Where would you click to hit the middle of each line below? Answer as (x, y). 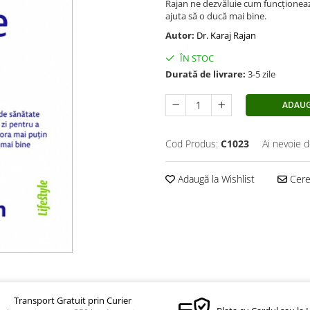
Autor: (181, 35)
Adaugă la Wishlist (215, 179)
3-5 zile (261, 74)
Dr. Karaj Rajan (226, 35)
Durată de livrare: (206, 74)
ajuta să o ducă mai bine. (216, 16)
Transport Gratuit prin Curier (73, 300)
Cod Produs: (192, 143)
